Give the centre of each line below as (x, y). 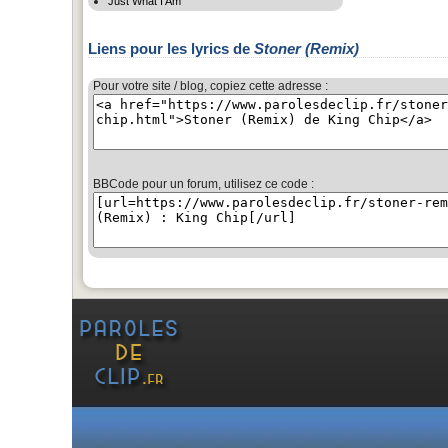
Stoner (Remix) (306, 48)
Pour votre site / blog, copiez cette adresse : (210, 85)
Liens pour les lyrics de (171, 48)
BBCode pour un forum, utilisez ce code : (203, 183)
